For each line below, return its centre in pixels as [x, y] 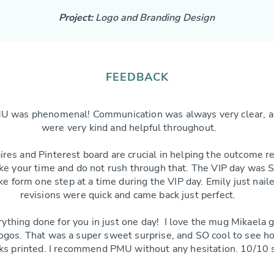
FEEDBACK [137, 77]
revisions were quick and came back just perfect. [129, 195]
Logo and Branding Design [155, 18]
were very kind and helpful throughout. [129, 128]
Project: [77, 18]
